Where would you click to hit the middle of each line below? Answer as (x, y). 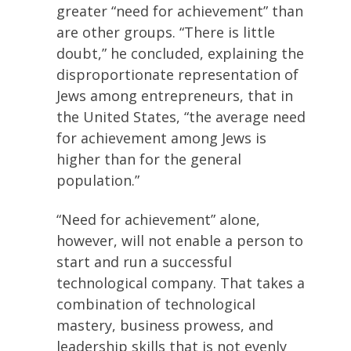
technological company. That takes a (181, 282)
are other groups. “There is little (166, 32)
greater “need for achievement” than (180, 11)
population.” (98, 180)
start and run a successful (144, 261)
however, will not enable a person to (180, 240)
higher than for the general (149, 159)
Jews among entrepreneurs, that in (175, 96)
